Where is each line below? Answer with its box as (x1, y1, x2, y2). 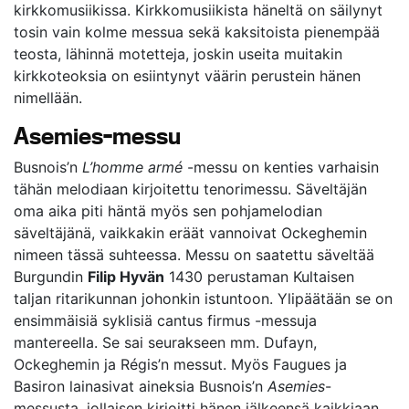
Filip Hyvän (88, 267, 164, 286)
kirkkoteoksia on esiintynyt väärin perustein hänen (14, 67, 361, 85)
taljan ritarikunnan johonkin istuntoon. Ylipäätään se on (14, 289, 393, 308)
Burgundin (14, 267, 88, 286)
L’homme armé (82, 158, 183, 176)
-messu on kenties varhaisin (183, 158, 379, 176)
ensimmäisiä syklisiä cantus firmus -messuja (14, 311, 317, 330)
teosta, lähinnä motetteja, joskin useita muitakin (14, 45, 342, 63)
